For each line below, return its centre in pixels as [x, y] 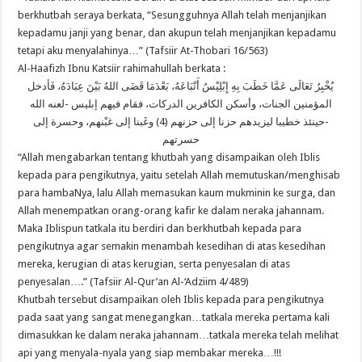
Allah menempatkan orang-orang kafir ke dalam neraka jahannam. [171, 211]
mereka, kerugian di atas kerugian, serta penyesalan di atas [154, 264]
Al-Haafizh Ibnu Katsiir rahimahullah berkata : [122, 69]
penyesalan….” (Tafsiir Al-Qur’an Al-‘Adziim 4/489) [134, 282]
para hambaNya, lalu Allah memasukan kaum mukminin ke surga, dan [177, 193]
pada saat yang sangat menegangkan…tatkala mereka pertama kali [174, 318]
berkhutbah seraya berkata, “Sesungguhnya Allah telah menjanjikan [173, 15]
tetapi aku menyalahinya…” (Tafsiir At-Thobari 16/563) [143, 51]
